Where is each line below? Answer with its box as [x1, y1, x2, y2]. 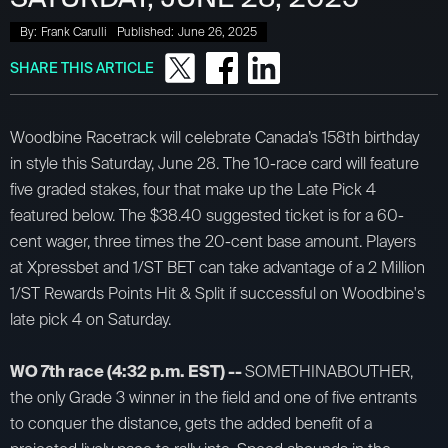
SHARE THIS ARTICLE [10, 58, 154, 77]
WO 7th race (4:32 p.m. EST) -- [10, 360, 245, 382]
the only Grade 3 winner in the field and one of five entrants [10, 386, 417, 408]
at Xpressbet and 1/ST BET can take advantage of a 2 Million [10, 256, 425, 278]
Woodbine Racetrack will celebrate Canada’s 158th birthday [10, 126, 419, 148]
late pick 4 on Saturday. [10, 308, 171, 330]
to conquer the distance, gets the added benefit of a [10, 412, 372, 434]
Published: [117, 23, 174, 40]
